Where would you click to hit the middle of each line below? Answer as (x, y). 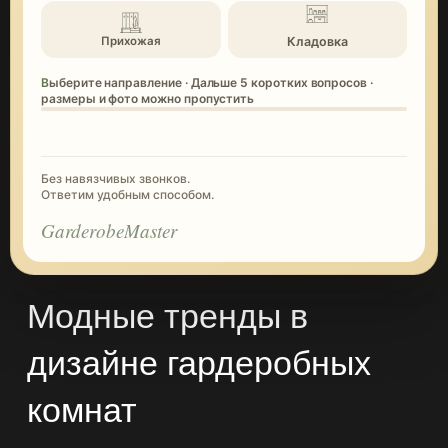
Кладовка (317, 41)
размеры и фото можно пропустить (148, 98)
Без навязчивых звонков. (115, 178)
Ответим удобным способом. (127, 194)
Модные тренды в (167, 315)
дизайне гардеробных (198, 362)
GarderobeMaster (109, 230)
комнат (81, 409)
